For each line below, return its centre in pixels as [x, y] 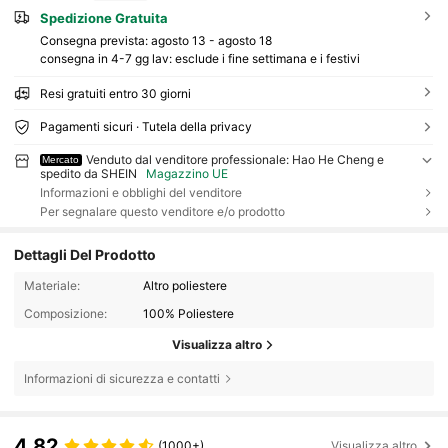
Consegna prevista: [95, 40]
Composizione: [65, 314]
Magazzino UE [187, 173]
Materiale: [51, 285]
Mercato [61, 159]
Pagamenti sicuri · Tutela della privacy [145, 126]
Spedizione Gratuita [103, 18]
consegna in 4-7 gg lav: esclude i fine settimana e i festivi [199, 58]
